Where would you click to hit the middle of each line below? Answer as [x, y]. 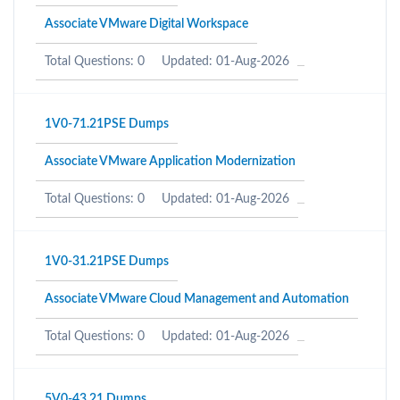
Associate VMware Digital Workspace [146, 24]
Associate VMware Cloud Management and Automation [197, 299]
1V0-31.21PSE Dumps [107, 262]
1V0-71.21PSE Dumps [107, 124]
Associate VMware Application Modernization [170, 162]
